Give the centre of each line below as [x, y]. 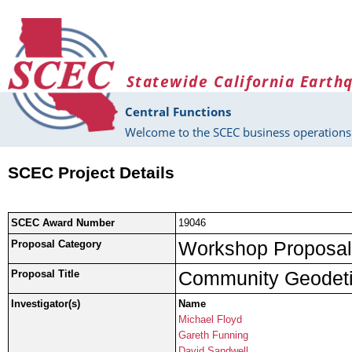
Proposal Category [56, 244]
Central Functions [178, 112]
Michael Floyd [210, 320]
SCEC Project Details [91, 173]
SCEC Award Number [63, 223]
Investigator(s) [46, 304]
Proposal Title [45, 274]
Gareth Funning [213, 335]
